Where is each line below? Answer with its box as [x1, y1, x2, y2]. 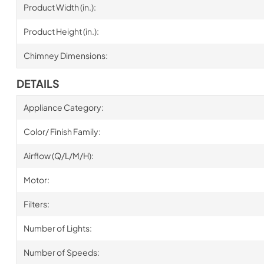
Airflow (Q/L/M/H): [23, 150, 94, 161]
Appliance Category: [23, 101, 104, 113]
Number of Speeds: [23, 246, 100, 258]
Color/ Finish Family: [23, 126, 101, 137]
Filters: [23, 198, 49, 209]
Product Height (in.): [23, 25, 99, 37]
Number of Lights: [23, 222, 92, 233]
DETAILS [16, 77, 60, 90]
